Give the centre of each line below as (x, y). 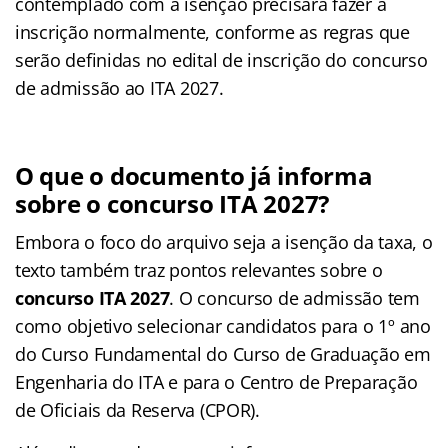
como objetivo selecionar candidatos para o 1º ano (223, 325)
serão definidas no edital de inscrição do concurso (221, 59)
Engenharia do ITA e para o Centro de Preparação (216, 381)
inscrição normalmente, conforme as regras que (212, 31)
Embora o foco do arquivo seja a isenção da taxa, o (224, 241)
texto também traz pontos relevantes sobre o (199, 269)
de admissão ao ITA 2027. (119, 87)
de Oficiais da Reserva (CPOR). (137, 409)
